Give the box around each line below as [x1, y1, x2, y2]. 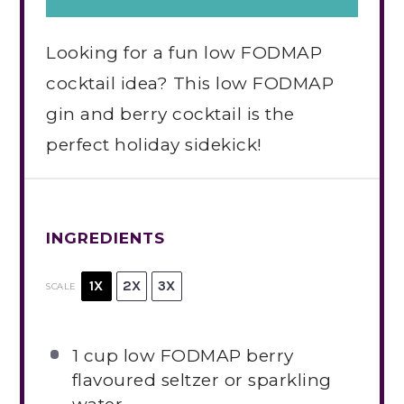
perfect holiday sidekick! [46, 134, 262, 156]
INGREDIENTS [46, 229, 166, 248]
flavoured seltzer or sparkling [71, 370, 332, 391]
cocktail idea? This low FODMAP [46, 73, 335, 95]
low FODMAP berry [118, 345, 294, 367]
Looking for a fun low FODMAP [46, 42, 323, 64]
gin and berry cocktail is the [46, 104, 295, 125]
